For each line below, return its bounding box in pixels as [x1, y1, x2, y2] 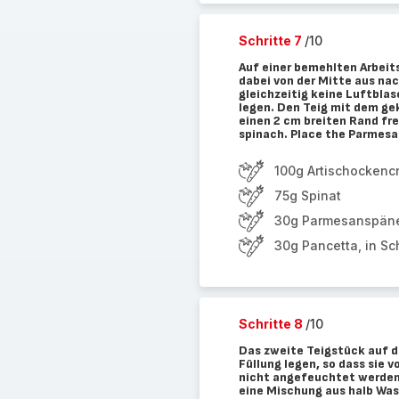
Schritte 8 [238, 316, 305, 331]
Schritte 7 [238, 33, 305, 48]
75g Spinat [273, 188, 341, 203]
